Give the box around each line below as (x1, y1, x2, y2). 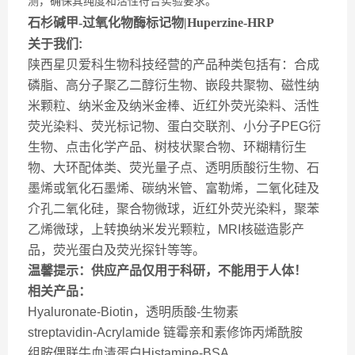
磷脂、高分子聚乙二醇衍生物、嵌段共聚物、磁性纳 (28, 78, 319, 92)
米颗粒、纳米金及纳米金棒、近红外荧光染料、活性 (28, 99, 319, 113)
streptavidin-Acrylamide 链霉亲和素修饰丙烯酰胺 (28, 326, 303, 339)
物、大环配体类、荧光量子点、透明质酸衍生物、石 (28, 161, 319, 174)
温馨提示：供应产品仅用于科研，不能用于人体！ (28, 264, 307, 277)
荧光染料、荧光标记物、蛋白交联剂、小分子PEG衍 (28, 120, 321, 133)
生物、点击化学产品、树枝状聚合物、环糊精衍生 (28, 140, 307, 154)
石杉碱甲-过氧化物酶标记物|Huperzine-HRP (28, 16, 274, 29)
